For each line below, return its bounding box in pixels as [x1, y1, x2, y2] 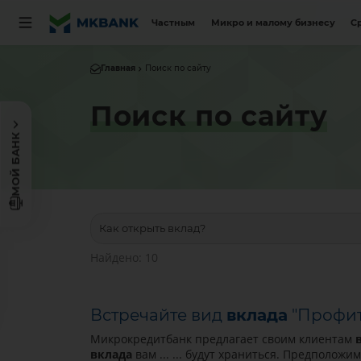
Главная [100, 64, 135, 73]
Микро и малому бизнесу [210, 17, 335, 28]
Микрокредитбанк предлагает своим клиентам [89, 331, 355, 347]
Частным [151, 17, 196, 28]
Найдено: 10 [89, 249, 158, 265]
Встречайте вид [89, 305, 226, 326]
